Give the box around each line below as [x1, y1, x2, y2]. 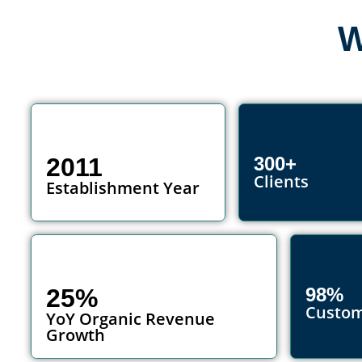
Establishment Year [46, 177, 200, 200]
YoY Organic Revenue [46, 308, 215, 330]
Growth [46, 324, 105, 347]
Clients [253, 170, 309, 193]
